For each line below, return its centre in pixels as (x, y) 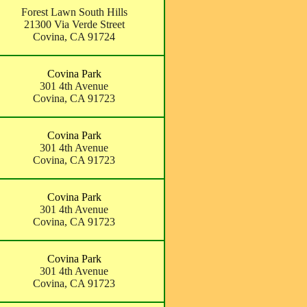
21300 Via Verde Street (74, 24)
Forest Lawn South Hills (74, 12)
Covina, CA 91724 (74, 37)
